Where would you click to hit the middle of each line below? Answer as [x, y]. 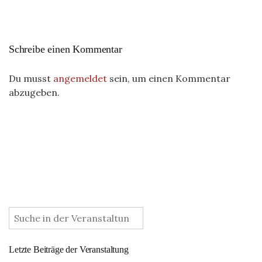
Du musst [31, 78]
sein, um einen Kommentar [169, 78]
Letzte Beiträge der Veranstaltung [69, 249]
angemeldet [80, 78]
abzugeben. [34, 92]
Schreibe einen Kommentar [65, 49]
